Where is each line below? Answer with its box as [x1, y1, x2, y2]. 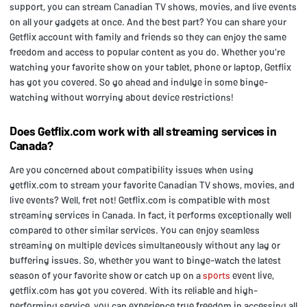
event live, [230, 269, 274, 281]
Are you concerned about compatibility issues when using [10, 163, 254, 175]
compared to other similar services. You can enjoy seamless [10, 223, 260, 236]
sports [203, 269, 230, 281]
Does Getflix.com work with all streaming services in [10, 123, 277, 138]
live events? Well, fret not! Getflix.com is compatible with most [10, 193, 270, 206]
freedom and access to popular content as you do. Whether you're [10, 45, 285, 58]
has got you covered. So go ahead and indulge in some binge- [10, 75, 268, 88]
